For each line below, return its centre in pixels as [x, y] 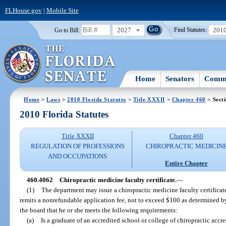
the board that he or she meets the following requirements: [99, 210]
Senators [180, 78]
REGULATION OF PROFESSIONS [77, 146]
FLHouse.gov [23, 10]
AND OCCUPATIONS [78, 156]
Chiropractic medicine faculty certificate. [118, 180]
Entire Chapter [187, 163]
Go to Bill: [67, 30]
